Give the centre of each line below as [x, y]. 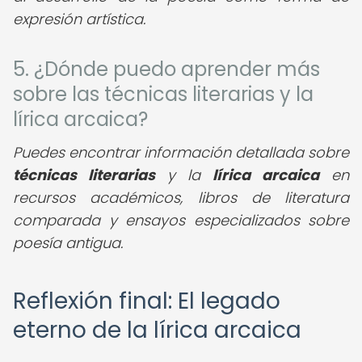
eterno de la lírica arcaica [157, 330]
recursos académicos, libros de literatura [181, 198]
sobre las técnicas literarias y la [163, 94]
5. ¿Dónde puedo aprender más [166, 69]
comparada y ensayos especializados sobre [181, 220]
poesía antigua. [68, 243]
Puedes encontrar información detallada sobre [181, 152]
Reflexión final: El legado [147, 301]
